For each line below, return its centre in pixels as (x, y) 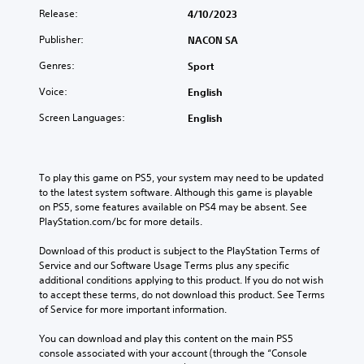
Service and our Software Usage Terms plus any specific (164, 266)
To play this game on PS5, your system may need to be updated (181, 178)
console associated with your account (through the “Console (173, 353)
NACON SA (213, 40)
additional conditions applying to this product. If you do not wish (181, 280)
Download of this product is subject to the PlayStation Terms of (179, 251)
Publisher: (61, 40)
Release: (58, 14)
